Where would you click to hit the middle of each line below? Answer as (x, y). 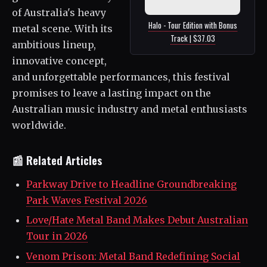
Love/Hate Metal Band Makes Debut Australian (137, 220)
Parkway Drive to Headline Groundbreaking (131, 184)
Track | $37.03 (193, 38)
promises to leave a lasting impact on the (111, 93)
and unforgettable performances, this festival (121, 77)
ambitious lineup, (54, 44)
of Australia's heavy (59, 12)
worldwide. (39, 125)
